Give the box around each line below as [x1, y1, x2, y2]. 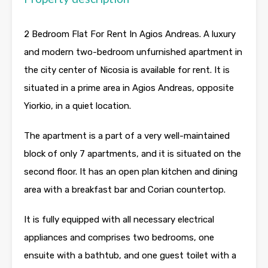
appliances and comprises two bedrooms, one [24, 232, 214, 243]
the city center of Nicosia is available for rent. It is [24, 65, 230, 76]
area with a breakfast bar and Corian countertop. [24, 184, 226, 196]
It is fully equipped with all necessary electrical [24, 214, 214, 226]
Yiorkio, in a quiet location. [24, 100, 131, 112]
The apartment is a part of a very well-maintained [24, 130, 230, 142]
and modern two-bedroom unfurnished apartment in [24, 47, 242, 58]
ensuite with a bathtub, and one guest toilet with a [24, 250, 236, 261]
